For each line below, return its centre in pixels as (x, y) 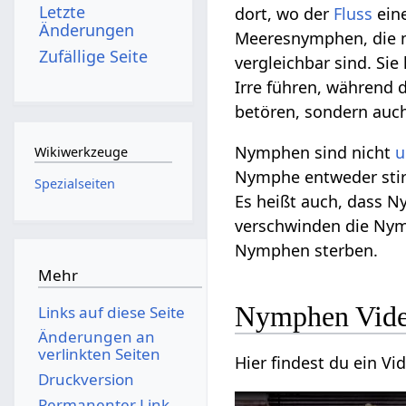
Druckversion (86, 379)
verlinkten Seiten (99, 354)
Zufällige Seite (94, 56)
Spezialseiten (74, 183)
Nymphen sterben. (307, 251)
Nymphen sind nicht (315, 153)
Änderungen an (96, 337)
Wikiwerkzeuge (81, 152)
